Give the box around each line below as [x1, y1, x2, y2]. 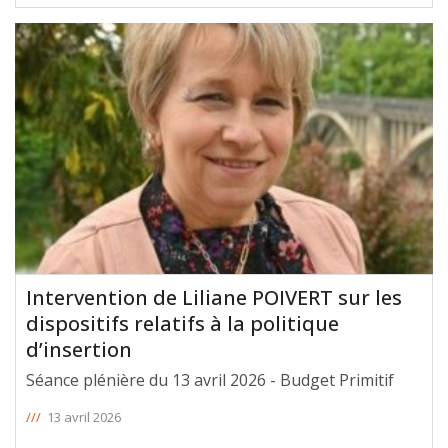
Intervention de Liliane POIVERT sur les [26, 283, 402, 311]
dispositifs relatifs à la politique [26, 309, 339, 337]
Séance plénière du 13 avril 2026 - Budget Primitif [26, 368, 394, 391]
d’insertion [26, 335, 132, 363]
